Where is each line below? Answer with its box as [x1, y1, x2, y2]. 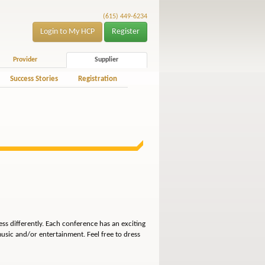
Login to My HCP [40, 27, 95, 36]
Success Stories [9, 75, 58, 83]
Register [111, 27, 140, 36]
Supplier [95, 56, 118, 63]
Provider [13, 56, 37, 63]
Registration [77, 75, 117, 83]
